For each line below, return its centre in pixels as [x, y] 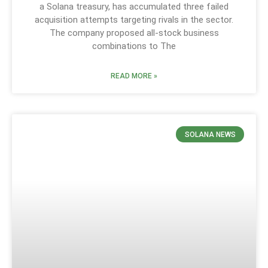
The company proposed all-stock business [134, 33]
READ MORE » [134, 76]
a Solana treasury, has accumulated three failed [134, 7]
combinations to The [134, 46]
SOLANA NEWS [210, 134]
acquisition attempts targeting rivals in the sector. [134, 20]
